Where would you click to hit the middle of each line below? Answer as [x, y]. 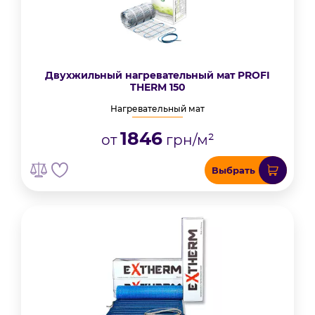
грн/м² [188, 140]
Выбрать [233, 170]
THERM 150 [157, 87]
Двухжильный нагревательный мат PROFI [157, 75]
